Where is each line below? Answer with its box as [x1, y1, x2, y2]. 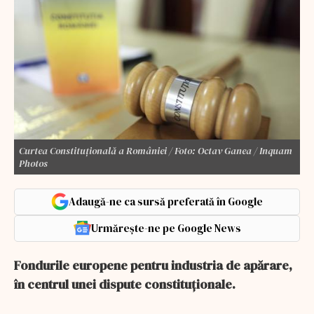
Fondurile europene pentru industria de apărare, [14, 256, 292, 274]
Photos [19, 156, 48, 170]
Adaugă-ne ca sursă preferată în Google [69, 193, 263, 209]
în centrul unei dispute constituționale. [14, 275, 235, 293]
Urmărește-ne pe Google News [90, 220, 241, 235]
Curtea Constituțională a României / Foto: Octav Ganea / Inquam [19, 143, 292, 158]
